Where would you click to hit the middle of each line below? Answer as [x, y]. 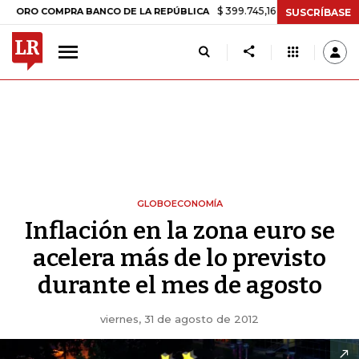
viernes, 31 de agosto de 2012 [179, 319]
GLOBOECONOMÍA [179, 204]
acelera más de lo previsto [179, 258]
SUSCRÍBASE [318, 12]
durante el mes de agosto [179, 285]
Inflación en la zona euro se [179, 231]
